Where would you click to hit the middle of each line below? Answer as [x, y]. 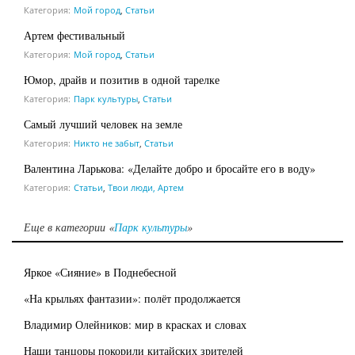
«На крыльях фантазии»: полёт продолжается [132, 298]
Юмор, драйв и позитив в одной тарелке [122, 79]
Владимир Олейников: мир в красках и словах [135, 324]
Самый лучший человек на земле [103, 124]
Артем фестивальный [74, 35]
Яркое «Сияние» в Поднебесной [100, 272]
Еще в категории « [69, 227]
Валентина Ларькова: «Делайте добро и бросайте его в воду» [170, 168]
